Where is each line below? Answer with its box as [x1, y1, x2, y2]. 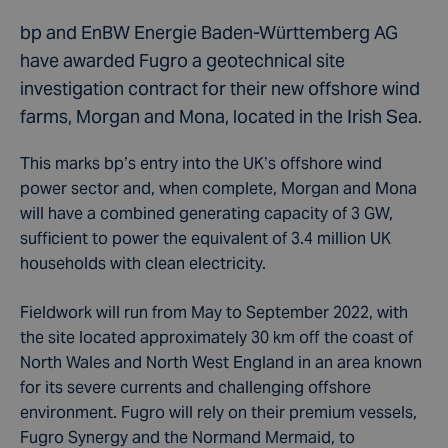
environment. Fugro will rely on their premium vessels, [20, 402, 417, 423]
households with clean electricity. [20, 253, 266, 274]
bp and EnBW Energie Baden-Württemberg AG [20, 21, 398, 44]
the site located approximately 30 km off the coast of [20, 327, 413, 348]
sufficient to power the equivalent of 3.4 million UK [20, 228, 391, 249]
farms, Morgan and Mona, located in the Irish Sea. [20, 105, 422, 128]
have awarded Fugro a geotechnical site [20, 49, 345, 72]
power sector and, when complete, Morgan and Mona [20, 178, 417, 199]
